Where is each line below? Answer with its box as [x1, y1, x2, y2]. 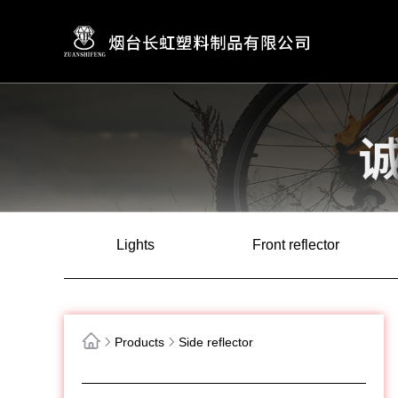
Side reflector [179, 335, 253, 350]
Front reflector [252, 236, 339, 252]
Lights [116, 236, 155, 252]
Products [115, 335, 164, 350]
